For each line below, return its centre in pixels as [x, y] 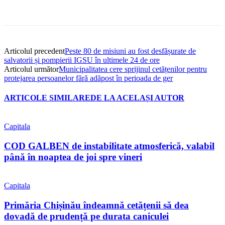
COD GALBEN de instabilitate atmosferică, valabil [109, 146]
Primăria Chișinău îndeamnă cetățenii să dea [96, 205]
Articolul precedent [34, 51]
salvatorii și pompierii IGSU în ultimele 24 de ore [82, 60]
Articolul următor [31, 69]
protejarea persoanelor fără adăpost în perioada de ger [88, 78]
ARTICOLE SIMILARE [47, 98]
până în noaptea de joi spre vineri [73, 157]
